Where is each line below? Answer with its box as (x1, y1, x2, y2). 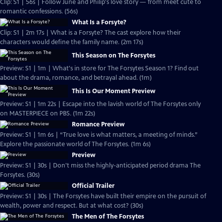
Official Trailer (72, 182, 114, 190)
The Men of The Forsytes (72, 213, 144, 221)
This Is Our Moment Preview (72, 87, 156, 95)
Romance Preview (72, 120, 125, 128)
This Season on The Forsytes (72, 52, 156, 59)
